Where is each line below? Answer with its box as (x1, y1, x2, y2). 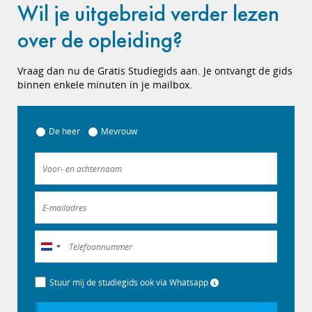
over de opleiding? (17, 26, 182, 54)
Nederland (47, 242, 88, 254)
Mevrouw (101, 125, 137, 137)
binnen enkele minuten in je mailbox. (17, 78, 192, 91)
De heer (49, 125, 80, 137)
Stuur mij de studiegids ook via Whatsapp (49, 276, 210, 288)
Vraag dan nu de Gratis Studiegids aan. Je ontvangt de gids (17, 64, 292, 77)
